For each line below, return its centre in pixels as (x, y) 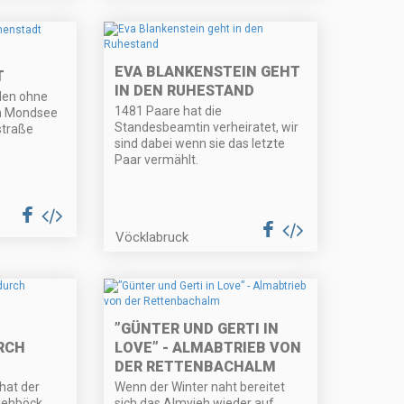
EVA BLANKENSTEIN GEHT (208, 72)
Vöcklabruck (152, 238)
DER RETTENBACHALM (196, 367)
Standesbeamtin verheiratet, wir (207, 128)
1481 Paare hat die (169, 111)
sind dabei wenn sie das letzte (200, 144)
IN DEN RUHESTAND (185, 91)
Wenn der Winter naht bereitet (200, 387)
